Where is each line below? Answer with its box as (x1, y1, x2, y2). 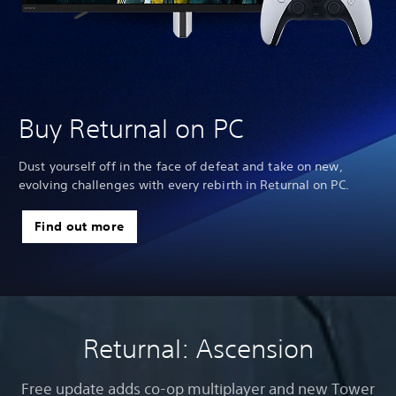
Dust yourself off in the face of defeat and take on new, (19, 157, 343, 174)
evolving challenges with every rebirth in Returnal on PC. (19, 176, 353, 193)
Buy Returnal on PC (19, 112, 244, 144)
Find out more (34, 217, 125, 234)
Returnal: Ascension (82, 332, 314, 364)
